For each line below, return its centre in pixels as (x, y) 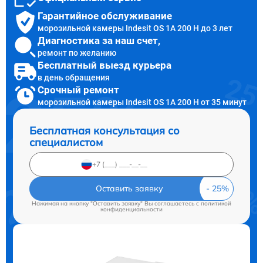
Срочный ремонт (78, 90)
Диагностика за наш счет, (99, 41)
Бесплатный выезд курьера (104, 65)
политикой (216, 203)
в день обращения (74, 78)
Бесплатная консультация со (104, 130)
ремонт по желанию (77, 53)
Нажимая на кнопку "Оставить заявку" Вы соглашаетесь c (116, 203)
